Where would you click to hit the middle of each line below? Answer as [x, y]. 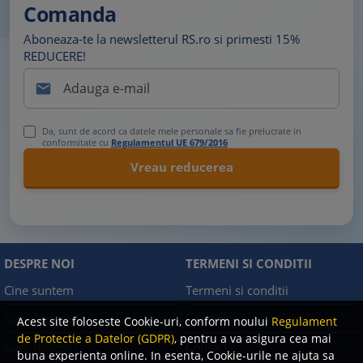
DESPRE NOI [39, 263]
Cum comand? [44, 318]
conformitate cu [77, 142]
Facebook [212, 318]
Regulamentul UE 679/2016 [169, 142]
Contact [207, 347]
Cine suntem [39, 290]
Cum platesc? [41, 347]
